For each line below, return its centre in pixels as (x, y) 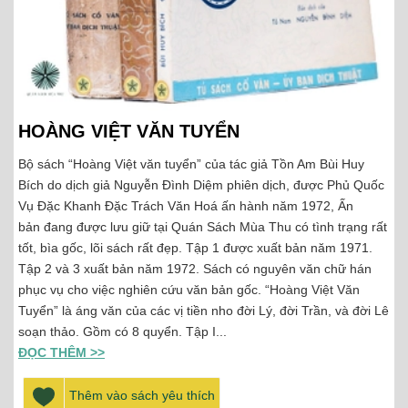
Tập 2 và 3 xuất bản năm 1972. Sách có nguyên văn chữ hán (195, 268)
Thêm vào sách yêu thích (142, 395)
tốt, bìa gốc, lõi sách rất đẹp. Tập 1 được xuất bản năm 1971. (195, 247)
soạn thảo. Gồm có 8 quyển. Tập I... (122, 331)
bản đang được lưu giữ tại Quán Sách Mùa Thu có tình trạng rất (203, 226)
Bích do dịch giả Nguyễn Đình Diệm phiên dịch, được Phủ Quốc (201, 184)
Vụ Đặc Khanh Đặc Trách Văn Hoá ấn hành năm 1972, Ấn (186, 205)
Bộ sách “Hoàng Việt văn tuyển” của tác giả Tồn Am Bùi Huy (191, 163)
